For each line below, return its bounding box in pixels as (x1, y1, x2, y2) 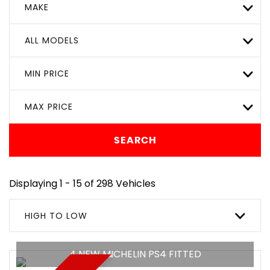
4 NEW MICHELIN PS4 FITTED (69, 247, 201, 261)
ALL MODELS (25, 34, 79, 46)
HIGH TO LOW (25, 210, 87, 222)
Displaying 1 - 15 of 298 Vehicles (9, 177, 155, 190)
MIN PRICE (25, 67, 69, 80)
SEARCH (113, 135, 157, 145)
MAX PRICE (25, 101, 73, 113)
